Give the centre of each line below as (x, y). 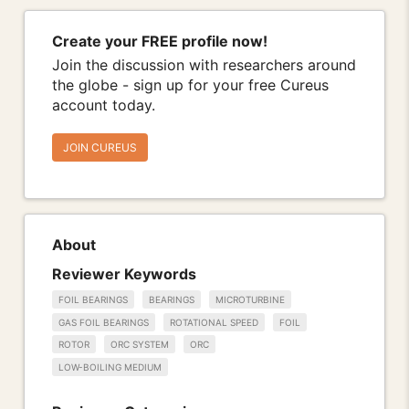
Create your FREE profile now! (160, 42)
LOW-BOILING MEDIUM (110, 367)
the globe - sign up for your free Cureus (190, 85)
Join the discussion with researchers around (204, 65)
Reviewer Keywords (124, 273)
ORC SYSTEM (140, 345)
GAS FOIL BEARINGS (104, 322)
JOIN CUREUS (100, 148)
